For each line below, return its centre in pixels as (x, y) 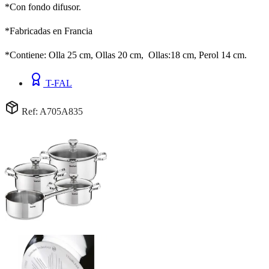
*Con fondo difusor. (43, 7)
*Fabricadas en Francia (49, 31)
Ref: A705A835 (51, 111)
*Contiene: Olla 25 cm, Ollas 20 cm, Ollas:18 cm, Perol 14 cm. (126, 55)
